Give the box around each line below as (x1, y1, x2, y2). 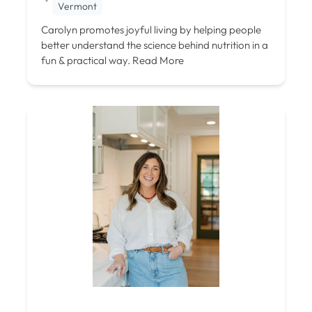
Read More (130, 53, 184, 67)
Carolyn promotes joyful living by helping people (41, 22, 261, 36)
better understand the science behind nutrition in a (41, 38, 268, 52)
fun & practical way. (41, 53, 130, 67)
